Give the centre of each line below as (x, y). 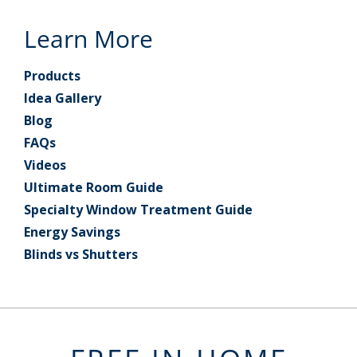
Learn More (88, 38)
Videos (45, 165)
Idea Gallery (63, 98)
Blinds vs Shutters (81, 254)
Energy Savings (72, 231)
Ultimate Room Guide (94, 187)
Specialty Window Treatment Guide (138, 209)
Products (52, 75)
